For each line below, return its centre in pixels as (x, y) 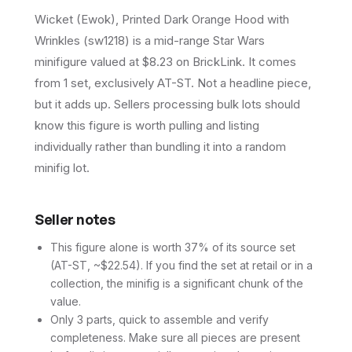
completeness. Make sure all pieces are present (175, 337)
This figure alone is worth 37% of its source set (173, 247)
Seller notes (75, 219)
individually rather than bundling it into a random (160, 147)
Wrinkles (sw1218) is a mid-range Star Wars (150, 40)
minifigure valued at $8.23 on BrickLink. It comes (165, 62)
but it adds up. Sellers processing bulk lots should (167, 104)
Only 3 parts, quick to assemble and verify (159, 319)
